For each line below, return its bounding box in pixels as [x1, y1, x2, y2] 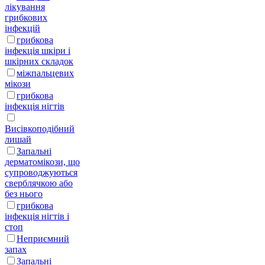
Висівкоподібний [5, 123, 75, 134]
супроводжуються [5, 167, 77, 177]
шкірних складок [5, 56, 73, 66]
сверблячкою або [5, 177, 73, 188]
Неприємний [17, 233, 69, 244]
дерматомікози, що [5, 156, 80, 167]
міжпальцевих [17, 67, 74, 78]
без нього [5, 188, 43, 199]
